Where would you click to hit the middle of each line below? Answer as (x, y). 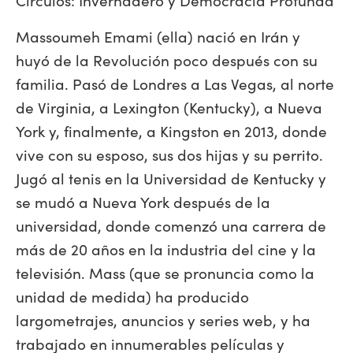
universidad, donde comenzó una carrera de (171, 225)
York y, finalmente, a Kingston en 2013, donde (171, 130)
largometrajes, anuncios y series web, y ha (163, 320)
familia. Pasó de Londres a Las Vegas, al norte (175, 83)
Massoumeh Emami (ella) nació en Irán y (158, 36)
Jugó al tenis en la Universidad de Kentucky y (171, 178)
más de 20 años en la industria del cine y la (166, 249)
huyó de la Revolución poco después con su (167, 59)
